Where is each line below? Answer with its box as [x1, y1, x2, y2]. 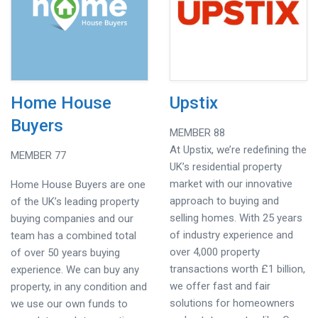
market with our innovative [170, 177, 292, 190]
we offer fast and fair [170, 280, 270, 292]
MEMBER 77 [11, 149, 66, 162]
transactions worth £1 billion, [170, 263, 305, 275]
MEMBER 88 [170, 126, 225, 139]
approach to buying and [170, 194, 279, 207]
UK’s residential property [170, 160, 282, 173]
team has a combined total [11, 229, 136, 242]
